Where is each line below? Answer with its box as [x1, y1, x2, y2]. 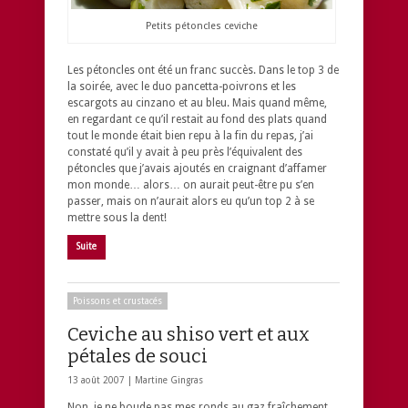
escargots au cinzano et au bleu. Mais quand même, [67, 96, 327, 109]
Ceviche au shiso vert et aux [67, 322, 310, 345]
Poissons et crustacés [73, 295, 162, 306]
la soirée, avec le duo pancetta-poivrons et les [67, 79, 296, 93]
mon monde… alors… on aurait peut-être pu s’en [67, 178, 314, 191]
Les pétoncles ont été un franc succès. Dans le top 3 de [67, 63, 339, 76]
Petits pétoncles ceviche [146, 19, 259, 32]
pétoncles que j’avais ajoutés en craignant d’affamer [67, 161, 327, 175]
